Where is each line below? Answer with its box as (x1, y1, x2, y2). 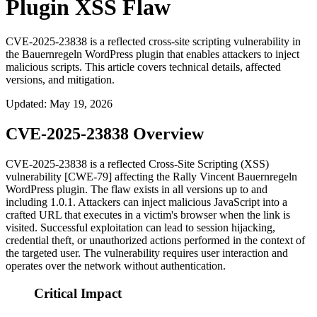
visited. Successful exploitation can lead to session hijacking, (6, 221, 275, 234)
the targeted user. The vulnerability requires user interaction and (6, 247, 288, 260)
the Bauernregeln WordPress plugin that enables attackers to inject (6, 48, 299, 61)
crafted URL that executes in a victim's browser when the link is (6, 209, 290, 221)
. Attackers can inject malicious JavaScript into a (73, 196, 287, 209)
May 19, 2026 (50, 98, 113, 110)
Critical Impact (34, 285, 122, 301)
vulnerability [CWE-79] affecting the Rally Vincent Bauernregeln (6, 171, 297, 183)
